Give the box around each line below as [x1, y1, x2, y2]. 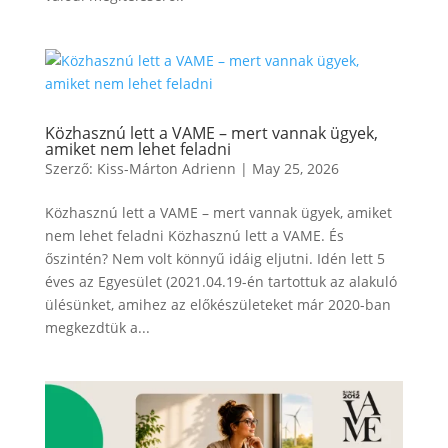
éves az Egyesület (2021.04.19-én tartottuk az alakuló [44, 272, 397, 291]
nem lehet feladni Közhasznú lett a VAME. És [44, 226, 344, 245]
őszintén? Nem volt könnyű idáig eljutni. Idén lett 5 [44, 249, 385, 268]
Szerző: [44, 159, 97, 178]
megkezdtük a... [44, 318, 150, 337]
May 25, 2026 [251, 159, 339, 178]
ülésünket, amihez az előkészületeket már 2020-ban [44, 295, 391, 314]
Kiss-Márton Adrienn [96, 159, 236, 178]
